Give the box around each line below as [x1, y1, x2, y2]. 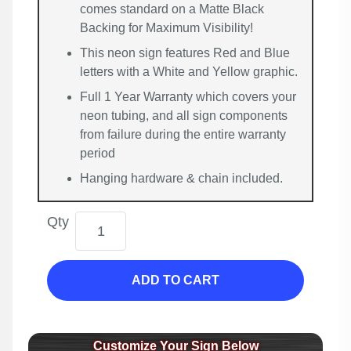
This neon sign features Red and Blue [80, 46, 290, 60]
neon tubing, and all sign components [80, 109, 288, 123]
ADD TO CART [132, 273, 219, 288]
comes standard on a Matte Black [80, 2, 264, 16]
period [80, 147, 115, 161]
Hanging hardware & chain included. [80, 172, 283, 186]
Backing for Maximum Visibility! [80, 21, 253, 35]
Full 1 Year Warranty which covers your [80, 90, 296, 104]
